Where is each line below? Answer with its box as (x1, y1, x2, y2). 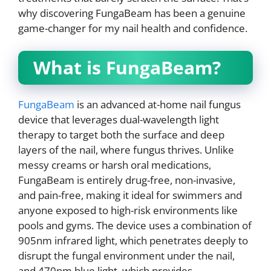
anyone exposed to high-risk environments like (18, 203, 238, 217)
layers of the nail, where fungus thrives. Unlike (18, 143, 234, 157)
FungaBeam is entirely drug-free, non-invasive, (18, 173, 235, 187)
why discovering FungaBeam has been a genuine (18, 5, 246, 20)
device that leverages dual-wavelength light (18, 113, 219, 126)
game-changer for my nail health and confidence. (18, 21, 247, 35)
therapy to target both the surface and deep (18, 128, 224, 142)
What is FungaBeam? (33, 55, 221, 80)
